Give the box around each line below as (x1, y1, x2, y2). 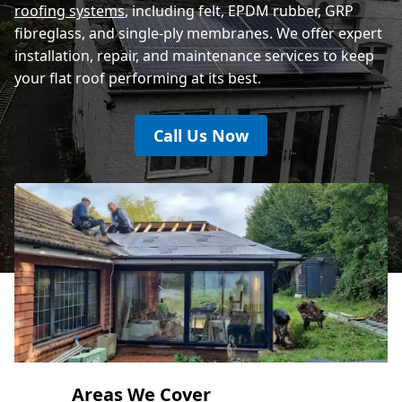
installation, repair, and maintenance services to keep (14, 45, 374, 66)
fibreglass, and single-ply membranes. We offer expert (14, 22, 382, 43)
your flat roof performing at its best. (14, 67, 261, 88)
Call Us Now (153, 124, 249, 146)
